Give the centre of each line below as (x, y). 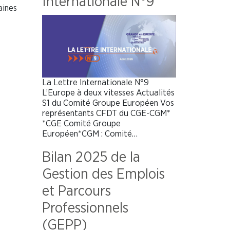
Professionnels (85, 208)
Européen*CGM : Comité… (90, 133)
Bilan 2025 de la (91, 157)
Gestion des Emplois (103, 174)
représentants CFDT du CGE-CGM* (106, 113)
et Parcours (76, 191)
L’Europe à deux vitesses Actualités (108, 92)
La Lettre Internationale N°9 (95, 82)
